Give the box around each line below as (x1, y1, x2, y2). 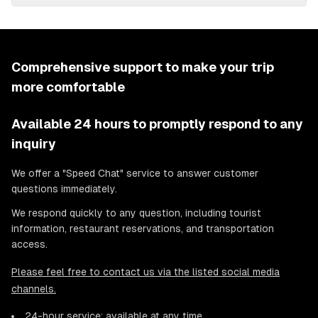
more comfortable (11, 79, 125, 94)
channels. (11, 283, 56, 295)
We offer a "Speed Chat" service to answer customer (11, 168, 258, 179)
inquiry (11, 136, 56, 151)
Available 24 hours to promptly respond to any (11, 116, 303, 131)
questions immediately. (11, 183, 117, 194)
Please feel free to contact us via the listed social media (11, 266, 280, 278)
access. (11, 238, 48, 250)
